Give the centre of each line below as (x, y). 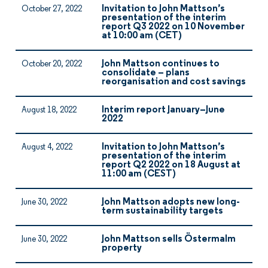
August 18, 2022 (49, 110)
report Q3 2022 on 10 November (173, 27)
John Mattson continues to (161, 64)
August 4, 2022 (47, 147)
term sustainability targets (162, 211)
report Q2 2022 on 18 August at (171, 165)
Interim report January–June (163, 110)
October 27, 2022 (52, 9)
